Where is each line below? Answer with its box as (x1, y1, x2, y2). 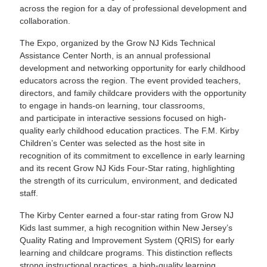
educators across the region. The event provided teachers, (20, 76, 241, 86)
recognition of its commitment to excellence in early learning (20, 151, 246, 161)
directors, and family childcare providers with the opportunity (20, 88, 247, 98)
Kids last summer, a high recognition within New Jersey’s (20, 223, 233, 233)
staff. (20, 188, 41, 198)
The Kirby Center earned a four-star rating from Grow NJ (20, 210, 234, 221)
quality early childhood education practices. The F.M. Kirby (20, 126, 240, 136)
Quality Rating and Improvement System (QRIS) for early (20, 235, 235, 246)
